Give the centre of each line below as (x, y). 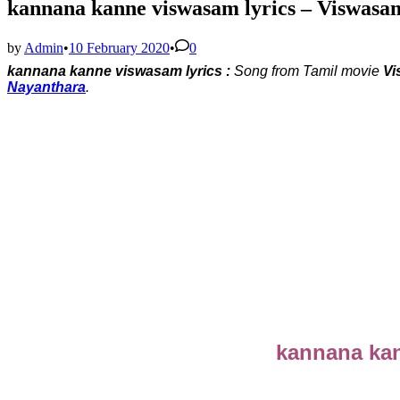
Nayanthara (46, 87)
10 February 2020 (119, 47)
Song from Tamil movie (307, 71)
